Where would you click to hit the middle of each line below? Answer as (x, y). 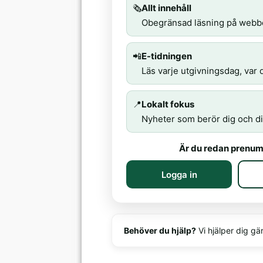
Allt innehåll (167, 8)
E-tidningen (167, 56)
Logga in (179, 174)
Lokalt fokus (168, 104)
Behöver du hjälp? (160, 231)
